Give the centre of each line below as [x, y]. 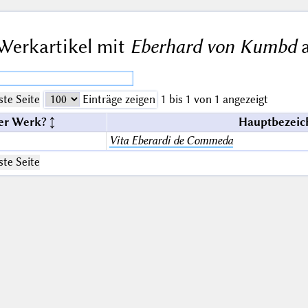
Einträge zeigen [117, 99]
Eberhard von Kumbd [213, 47]
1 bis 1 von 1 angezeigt [214, 99]
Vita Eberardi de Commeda [171, 140]
